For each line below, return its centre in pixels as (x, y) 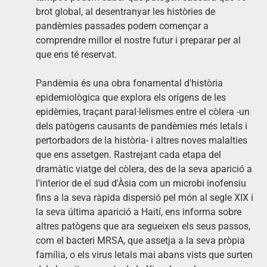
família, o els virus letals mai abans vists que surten (144, 254)
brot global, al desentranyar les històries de (125, 11)
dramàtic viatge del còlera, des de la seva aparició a (144, 169)
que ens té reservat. (76, 54)
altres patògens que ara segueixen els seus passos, (143, 226)
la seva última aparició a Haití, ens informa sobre (139, 212)
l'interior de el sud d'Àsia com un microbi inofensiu (141, 183)
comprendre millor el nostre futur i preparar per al (138, 40)
